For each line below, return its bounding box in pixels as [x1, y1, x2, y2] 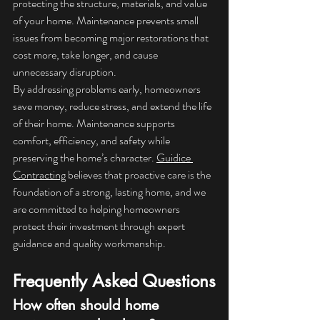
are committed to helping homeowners [13, 201, 182, 218]
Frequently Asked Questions [13, 270, 216, 293]
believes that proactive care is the [66, 166, 213, 184]
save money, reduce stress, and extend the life [13, 98, 214, 115]
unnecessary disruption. [13, 64, 116, 81]
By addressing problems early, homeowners [13, 81, 203, 98]
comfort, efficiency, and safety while [13, 132, 172, 149]
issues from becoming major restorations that [13, 29, 211, 46]
